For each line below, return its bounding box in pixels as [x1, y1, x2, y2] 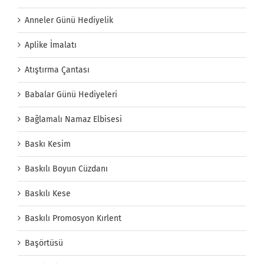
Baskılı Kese [25, 189, 71, 199]
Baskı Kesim [25, 139, 71, 150]
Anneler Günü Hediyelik [25, 15, 113, 26]
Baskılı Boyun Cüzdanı [25, 164, 108, 174]
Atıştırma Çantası [25, 65, 90, 75]
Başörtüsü [25, 238, 63, 249]
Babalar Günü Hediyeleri [25, 90, 117, 100]
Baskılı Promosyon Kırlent [25, 213, 121, 224]
